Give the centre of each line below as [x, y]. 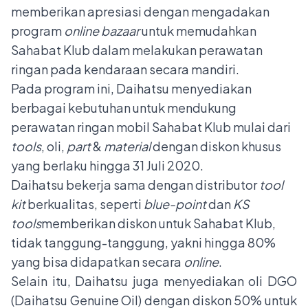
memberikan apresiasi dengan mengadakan [140, 11]
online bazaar [102, 30]
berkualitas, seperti [85, 203]
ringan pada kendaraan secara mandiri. [125, 69]
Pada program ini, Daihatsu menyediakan [131, 88]
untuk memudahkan [198, 30]
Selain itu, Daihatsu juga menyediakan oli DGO [154, 280]
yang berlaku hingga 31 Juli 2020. [108, 165]
